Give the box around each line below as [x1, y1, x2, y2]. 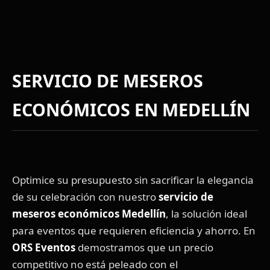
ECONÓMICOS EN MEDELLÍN [12, 98, 250, 122]
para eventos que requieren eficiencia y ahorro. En [12, 224, 256, 238]
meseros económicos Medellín [12, 207, 166, 221]
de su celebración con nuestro [12, 190, 159, 204]
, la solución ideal [166, 207, 247, 221]
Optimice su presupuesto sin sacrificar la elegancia [12, 173, 254, 187]
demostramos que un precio [75, 240, 213, 255]
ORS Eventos [12, 240, 75, 255]
